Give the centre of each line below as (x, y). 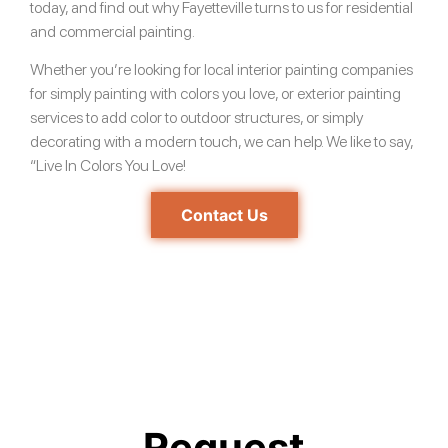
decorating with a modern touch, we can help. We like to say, (221, 142)
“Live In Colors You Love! (108, 166)
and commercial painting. (112, 31)
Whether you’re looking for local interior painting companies (221, 70)
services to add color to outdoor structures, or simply (196, 118)
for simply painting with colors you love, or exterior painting (215, 94)
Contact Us (224, 215)
